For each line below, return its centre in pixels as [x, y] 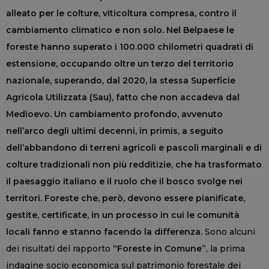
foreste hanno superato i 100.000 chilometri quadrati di [130, 47]
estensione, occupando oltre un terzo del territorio [120, 64]
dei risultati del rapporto [59, 249]
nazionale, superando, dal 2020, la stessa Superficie [121, 81]
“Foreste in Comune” [159, 249]
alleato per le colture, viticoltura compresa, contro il [121, 14]
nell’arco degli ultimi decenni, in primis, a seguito [115, 131]
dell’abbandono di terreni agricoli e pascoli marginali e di [134, 148]
